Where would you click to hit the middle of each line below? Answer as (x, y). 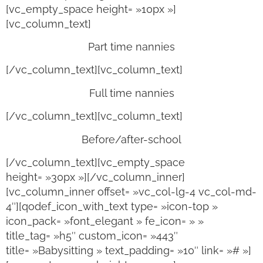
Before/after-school (131, 139)
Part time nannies (131, 47)
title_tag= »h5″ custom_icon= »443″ (92, 235)
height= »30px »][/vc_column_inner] (95, 177)
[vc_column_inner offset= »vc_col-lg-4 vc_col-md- (131, 191)
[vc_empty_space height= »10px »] (91, 9)
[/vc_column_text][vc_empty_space (95, 162)
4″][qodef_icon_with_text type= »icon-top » (112, 206)
